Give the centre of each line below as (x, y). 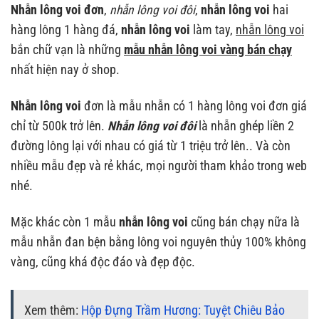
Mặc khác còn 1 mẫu (65, 223)
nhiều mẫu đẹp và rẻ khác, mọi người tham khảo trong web (159, 166)
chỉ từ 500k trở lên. (58, 126)
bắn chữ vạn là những (67, 50)
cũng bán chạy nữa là (244, 223)
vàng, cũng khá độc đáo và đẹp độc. (103, 262)
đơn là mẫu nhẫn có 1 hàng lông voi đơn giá (194, 106)
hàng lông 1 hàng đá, (64, 30)
